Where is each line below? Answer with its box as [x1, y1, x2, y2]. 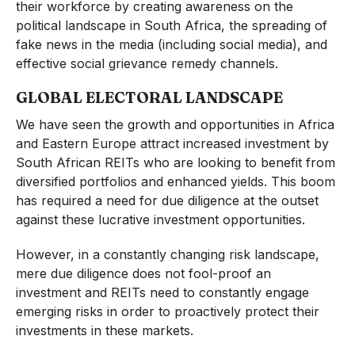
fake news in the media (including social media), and [15, 36, 327, 53]
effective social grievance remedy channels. [15, 55, 278, 72]
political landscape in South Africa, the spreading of [15, 17, 327, 34]
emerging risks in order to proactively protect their [15, 303, 319, 320]
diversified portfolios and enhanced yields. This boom [15, 174, 335, 190]
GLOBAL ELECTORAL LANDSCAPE [15, 88, 283, 108]
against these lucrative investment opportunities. [15, 212, 305, 228]
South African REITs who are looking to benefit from [15, 155, 335, 171]
